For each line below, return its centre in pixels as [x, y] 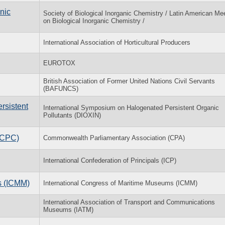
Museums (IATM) [68, 209]
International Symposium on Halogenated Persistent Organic [131, 107]
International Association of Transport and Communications [129, 202]
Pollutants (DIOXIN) [72, 115]
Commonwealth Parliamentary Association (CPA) [114, 138]
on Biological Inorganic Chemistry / [94, 21]
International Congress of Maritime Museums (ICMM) [120, 183]
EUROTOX [59, 63]
